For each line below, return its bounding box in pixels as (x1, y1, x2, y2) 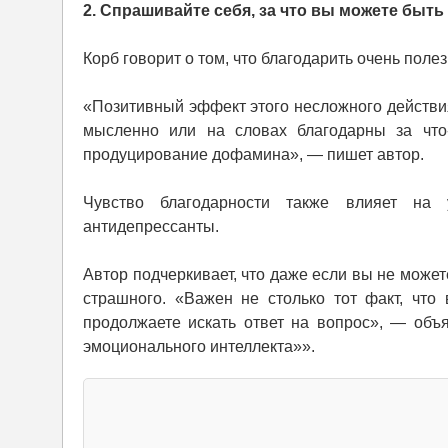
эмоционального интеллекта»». (83, 337, 315, 355)
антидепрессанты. (83, 217, 219, 235)
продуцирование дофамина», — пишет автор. (83, 145, 424, 163)
